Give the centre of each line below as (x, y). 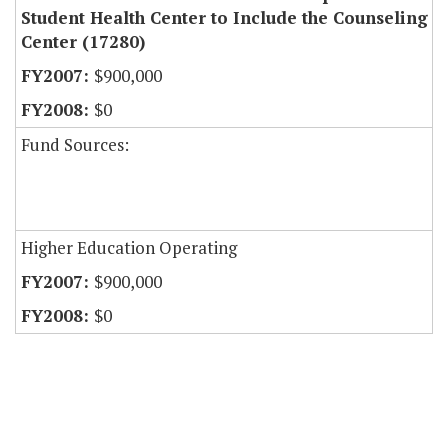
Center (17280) (83, 42)
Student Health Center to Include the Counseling (224, 18)
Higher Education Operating (129, 248)
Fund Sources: (75, 145)
